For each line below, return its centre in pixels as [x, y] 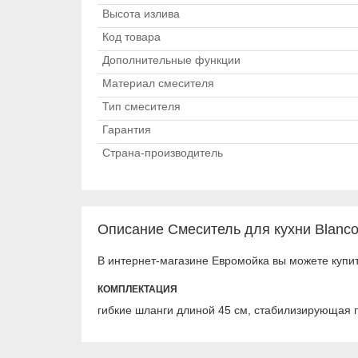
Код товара [131, 37]
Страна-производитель [163, 153]
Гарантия [127, 129]
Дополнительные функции [171, 60]
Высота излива [141, 14]
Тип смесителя [141, 106]
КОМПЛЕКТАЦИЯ [137, 289]
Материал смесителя [158, 83]
